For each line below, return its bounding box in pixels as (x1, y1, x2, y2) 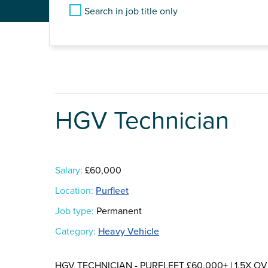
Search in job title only (84, 5, 178, 17)
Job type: (55, 205, 94, 218)
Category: (55, 226, 96, 238)
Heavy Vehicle (98, 226, 159, 238)
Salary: (55, 165, 83, 177)
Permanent (94, 205, 142, 218)
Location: (55, 185, 93, 197)
